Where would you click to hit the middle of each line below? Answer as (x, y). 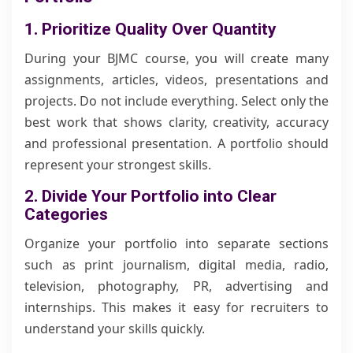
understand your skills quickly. (115, 329)
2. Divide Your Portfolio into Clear (150, 196)
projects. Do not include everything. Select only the (176, 101)
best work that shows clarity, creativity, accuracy (176, 122)
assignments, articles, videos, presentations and (176, 80)
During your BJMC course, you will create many (176, 58)
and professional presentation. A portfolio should (176, 143)
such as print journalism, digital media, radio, (176, 265)
